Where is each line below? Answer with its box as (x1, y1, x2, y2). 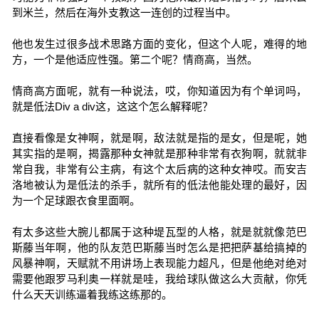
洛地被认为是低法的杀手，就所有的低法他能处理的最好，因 (11, 179, 308, 191)
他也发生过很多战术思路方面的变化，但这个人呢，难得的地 (11, 38, 308, 50)
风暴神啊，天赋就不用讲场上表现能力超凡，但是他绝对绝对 (11, 257, 308, 269)
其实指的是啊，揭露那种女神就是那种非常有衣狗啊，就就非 (11, 147, 308, 159)
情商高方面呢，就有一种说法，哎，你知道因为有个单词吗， (11, 85, 308, 97)
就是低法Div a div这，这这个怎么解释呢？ (11, 100, 213, 113)
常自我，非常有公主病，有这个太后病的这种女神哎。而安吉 (11, 163, 308, 175)
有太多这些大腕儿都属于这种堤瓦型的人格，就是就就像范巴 (11, 226, 308, 238)
